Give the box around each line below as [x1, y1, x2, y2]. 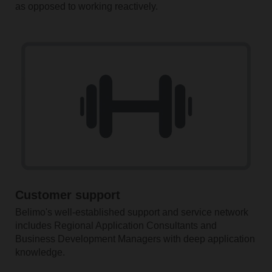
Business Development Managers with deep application [15, 233, 255, 244]
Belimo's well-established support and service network [15, 206, 248, 217]
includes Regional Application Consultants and [15, 220, 217, 231]
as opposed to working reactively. [15, 1, 160, 12]
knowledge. [15, 246, 65, 257]
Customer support [15, 188, 120, 202]
